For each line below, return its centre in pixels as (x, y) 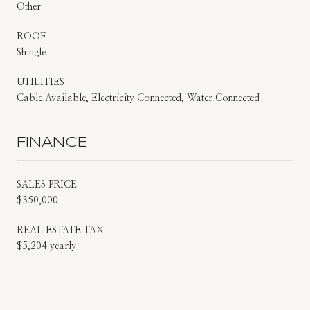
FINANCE (52, 143)
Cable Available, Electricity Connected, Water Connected (138, 98)
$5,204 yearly (46, 246)
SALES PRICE (47, 184)
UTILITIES (40, 82)
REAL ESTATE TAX (60, 230)
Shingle (31, 52)
